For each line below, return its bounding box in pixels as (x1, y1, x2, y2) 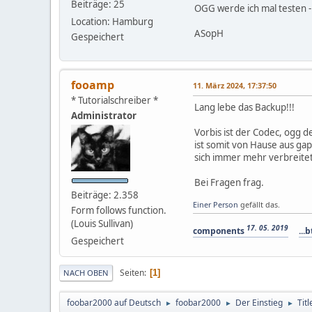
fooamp (71, 77, 114, 93)
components (193, 225, 247, 237)
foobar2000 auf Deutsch (67, 297, 161, 309)
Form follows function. (71, 204, 166, 217)
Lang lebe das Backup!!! (194, 101, 295, 114)
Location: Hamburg (71, 15, 153, 29)
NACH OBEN (63, 267, 109, 279)
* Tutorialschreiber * (71, 94, 158, 107)
